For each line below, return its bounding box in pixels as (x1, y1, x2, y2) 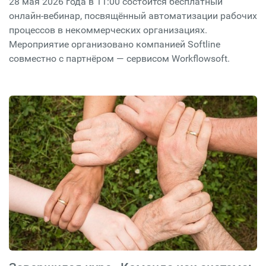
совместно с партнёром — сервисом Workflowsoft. (9, 53, 230, 64)
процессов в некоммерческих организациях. (9, 24, 207, 36)
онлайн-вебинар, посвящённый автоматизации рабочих (9, 10, 257, 21)
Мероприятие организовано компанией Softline (9, 39, 220, 50)
